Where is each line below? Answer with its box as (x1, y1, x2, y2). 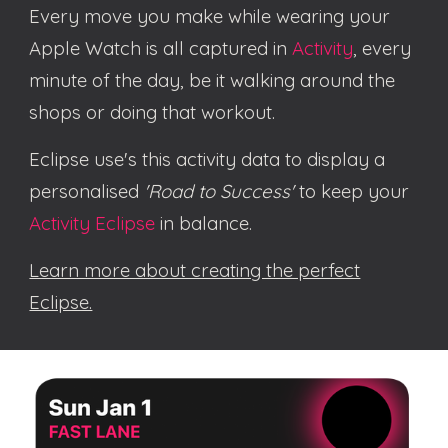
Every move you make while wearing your (29, 4, 391, 28)
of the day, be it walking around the (87, 68, 396, 92)
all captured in (158, 36, 293, 60)
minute (29, 68, 88, 92)
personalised (29, 179, 145, 203)
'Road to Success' (144, 179, 295, 203)
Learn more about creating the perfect (29, 258, 361, 282)
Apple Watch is (29, 36, 159, 60)
